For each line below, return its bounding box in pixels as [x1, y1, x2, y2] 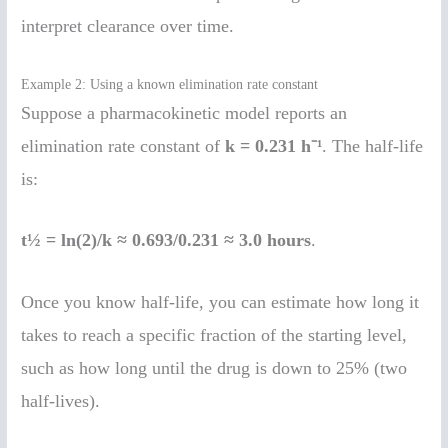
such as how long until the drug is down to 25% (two [21, 358, 408, 379]
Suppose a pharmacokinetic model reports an [21, 102, 348, 123]
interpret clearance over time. [21, 15, 235, 36]
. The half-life [322, 135, 424, 156]
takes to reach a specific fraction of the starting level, [21, 325, 408, 346]
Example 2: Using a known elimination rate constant [21, 76, 319, 92]
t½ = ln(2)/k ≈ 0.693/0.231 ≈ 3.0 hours [21, 230, 312, 251]
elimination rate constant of [21, 135, 226, 156]
